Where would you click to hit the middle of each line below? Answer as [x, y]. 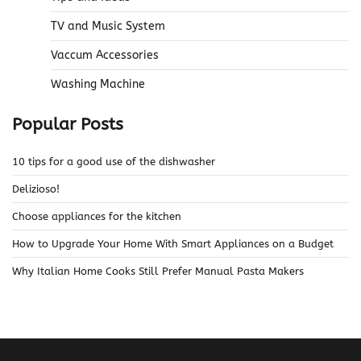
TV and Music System [108, 26]
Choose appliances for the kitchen [97, 216]
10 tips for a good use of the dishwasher [114, 161]
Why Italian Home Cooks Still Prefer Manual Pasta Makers [158, 271]
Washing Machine [98, 84]
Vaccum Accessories [105, 55]
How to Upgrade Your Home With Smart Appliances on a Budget [173, 243]
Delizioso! [36, 189]
